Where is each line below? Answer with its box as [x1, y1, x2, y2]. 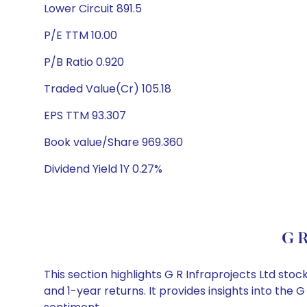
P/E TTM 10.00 [44, 27, 117, 43]
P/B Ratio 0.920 [44, 54, 124, 70]
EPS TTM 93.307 [44, 108, 126, 123]
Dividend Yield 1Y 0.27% [44, 161, 162, 177]
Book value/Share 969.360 [44, 134, 183, 150]
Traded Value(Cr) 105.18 [44, 81, 171, 97]
